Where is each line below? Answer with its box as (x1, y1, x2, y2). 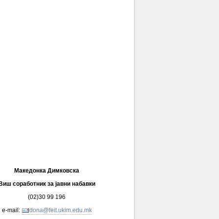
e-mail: (1, 206, 22, 214)
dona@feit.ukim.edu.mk (29, 206, 92, 214)
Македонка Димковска (14, 167, 80, 174)
